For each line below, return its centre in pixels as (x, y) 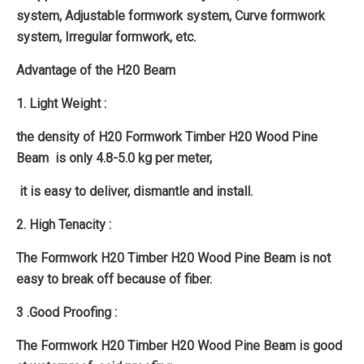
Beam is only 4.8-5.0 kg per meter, (114, 158)
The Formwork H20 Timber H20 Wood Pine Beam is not (173, 258)
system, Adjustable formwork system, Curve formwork (171, 16)
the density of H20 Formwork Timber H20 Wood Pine (167, 137)
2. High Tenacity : (64, 225)
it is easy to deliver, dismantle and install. (134, 191)
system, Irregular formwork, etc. (106, 37)
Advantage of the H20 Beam (96, 70)
